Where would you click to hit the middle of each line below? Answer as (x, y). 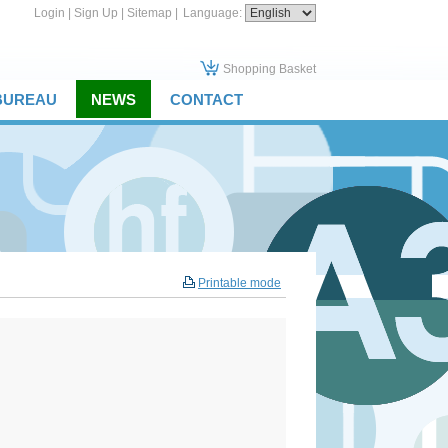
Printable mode (239, 283)
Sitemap (149, 13)
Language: (214, 13)
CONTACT (206, 99)
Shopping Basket (269, 69)
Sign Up (96, 13)
